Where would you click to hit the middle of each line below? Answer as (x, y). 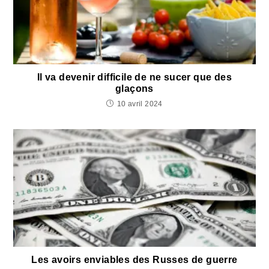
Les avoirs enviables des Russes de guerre (134, 260)
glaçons (134, 88)
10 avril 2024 (140, 104)
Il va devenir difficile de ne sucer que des (134, 77)
